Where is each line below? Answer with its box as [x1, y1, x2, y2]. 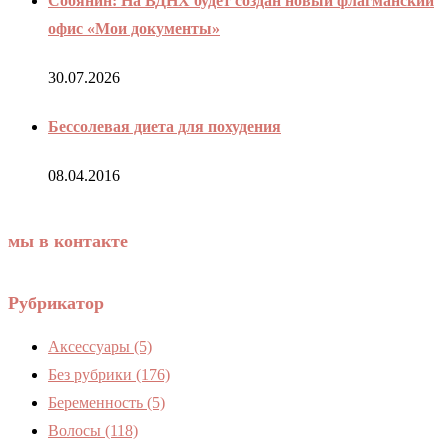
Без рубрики [48, 366, 136, 384]
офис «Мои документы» [48, 19, 220, 37]
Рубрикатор [8, 293, 104, 314]
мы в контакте [8, 231, 128, 252]
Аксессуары [48, 338, 134, 356]
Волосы [48, 422, 105, 440]
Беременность [48, 394, 147, 412]
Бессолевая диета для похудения [48, 118, 281, 136]
